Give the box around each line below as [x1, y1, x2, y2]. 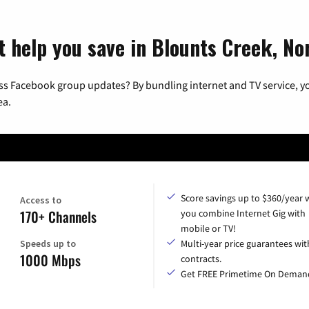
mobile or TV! [181, 221, 236, 235]
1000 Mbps [20, 249, 81, 270]
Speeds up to [20, 237, 76, 250]
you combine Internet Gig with [181, 206, 306, 219]
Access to [20, 193, 61, 206]
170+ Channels [20, 206, 97, 227]
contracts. [181, 252, 221, 265]
